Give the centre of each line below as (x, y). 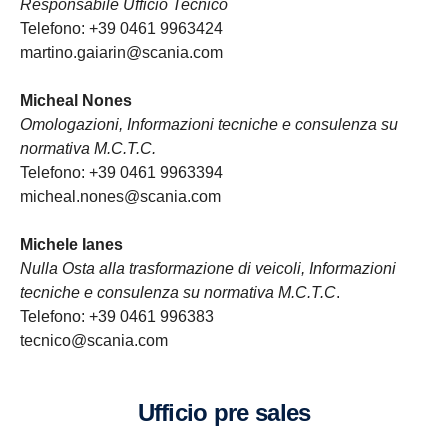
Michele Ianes (71, 244)
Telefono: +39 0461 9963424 (121, 28)
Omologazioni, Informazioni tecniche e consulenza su (209, 124)
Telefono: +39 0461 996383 (117, 316)
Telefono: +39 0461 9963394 (121, 172)
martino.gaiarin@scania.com (121, 52)
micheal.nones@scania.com (120, 196)
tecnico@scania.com (94, 340)
